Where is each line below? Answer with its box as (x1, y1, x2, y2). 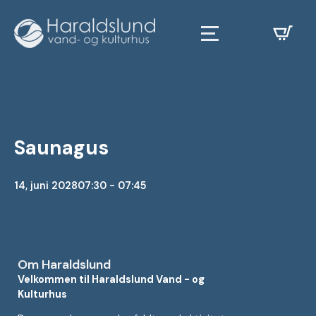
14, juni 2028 (14, 179, 78, 192)
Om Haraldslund (18, 256, 111, 273)
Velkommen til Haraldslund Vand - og (18, 273, 205, 286)
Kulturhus (18, 288, 67, 300)
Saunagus (14, 135, 109, 161)
